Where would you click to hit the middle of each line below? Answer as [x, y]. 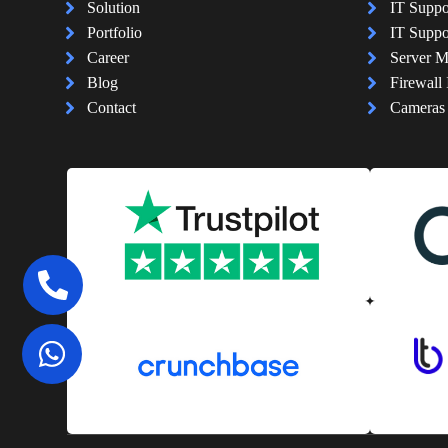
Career [108, 58]
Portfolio [115, 33]
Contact [112, 108]
